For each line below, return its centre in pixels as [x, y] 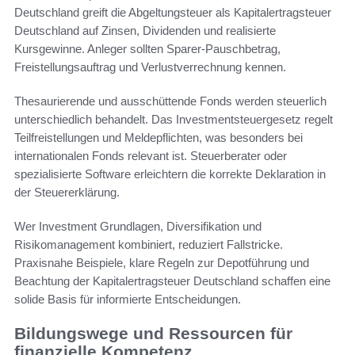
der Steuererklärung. [67, 192]
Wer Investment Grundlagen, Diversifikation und [138, 226]
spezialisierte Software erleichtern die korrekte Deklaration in [170, 174]
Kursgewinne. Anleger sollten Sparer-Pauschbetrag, [147, 48]
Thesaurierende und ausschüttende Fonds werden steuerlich [170, 101]
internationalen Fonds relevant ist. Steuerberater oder [151, 155]
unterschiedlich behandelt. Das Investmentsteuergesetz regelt [174, 119]
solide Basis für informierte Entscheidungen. [128, 299]
